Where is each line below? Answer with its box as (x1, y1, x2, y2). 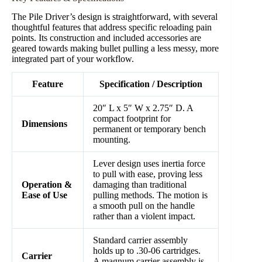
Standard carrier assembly (93, 235, 188, 246)
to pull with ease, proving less (93, 169, 202, 180)
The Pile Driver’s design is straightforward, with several (12, 12, 218, 22)
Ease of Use (22, 190, 67, 201)
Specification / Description (99, 79, 202, 89)
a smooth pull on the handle (93, 201, 195, 211)
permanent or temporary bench (93, 124, 206, 135)
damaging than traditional (93, 180, 187, 190)
